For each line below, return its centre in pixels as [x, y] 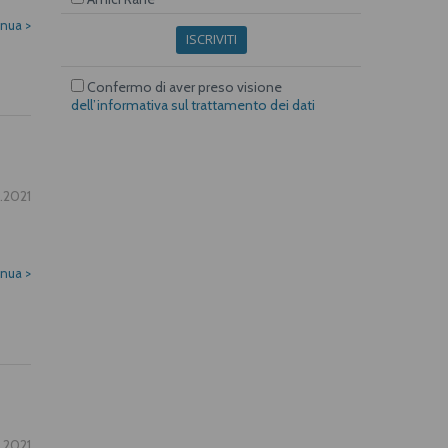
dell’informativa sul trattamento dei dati [193, 104]
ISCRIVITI [211, 38]
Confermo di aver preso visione [183, 86]
